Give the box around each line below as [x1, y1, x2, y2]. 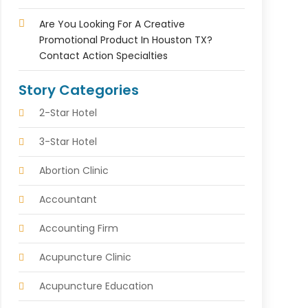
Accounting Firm [38, 221, 118, 235]
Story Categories [18, 80, 139, 100]
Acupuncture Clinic [38, 250, 131, 264]
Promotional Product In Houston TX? [38, 32, 212, 47]
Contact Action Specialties [38, 48, 168, 63]
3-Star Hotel [38, 134, 97, 148]
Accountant [38, 192, 97, 206]
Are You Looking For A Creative [38, 16, 185, 31]
